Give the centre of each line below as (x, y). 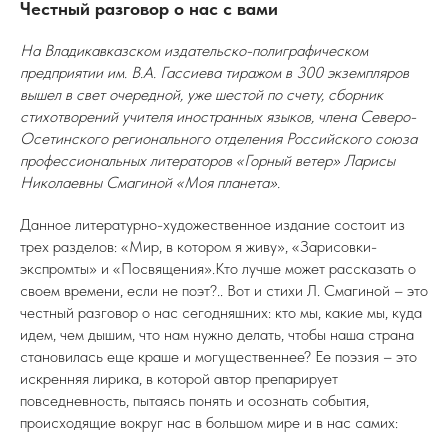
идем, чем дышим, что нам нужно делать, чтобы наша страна (217, 334)
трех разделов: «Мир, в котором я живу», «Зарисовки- (198, 246)
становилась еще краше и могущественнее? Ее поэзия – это (218, 356)
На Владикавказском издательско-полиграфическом (194, 50)
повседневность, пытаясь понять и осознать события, (194, 400)
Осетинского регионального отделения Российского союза (218, 138)
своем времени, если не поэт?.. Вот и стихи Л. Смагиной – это (224, 290)
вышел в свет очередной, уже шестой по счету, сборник (201, 94)
